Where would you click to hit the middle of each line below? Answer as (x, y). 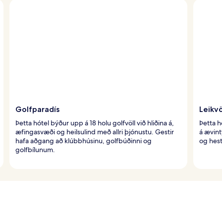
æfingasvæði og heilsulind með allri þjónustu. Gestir (95, 132)
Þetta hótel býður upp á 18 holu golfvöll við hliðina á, (95, 123)
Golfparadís (37, 109)
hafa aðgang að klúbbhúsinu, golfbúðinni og (83, 140)
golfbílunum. (35, 149)
